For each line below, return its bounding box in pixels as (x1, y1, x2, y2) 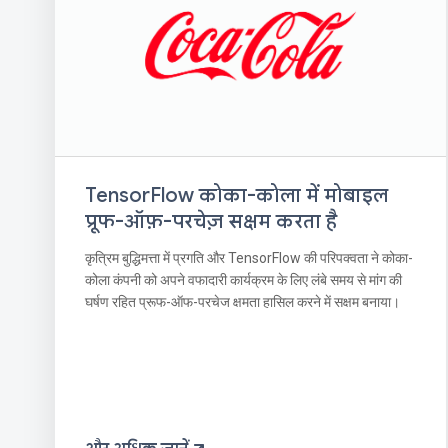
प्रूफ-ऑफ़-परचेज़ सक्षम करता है (85, 209, 337, 235)
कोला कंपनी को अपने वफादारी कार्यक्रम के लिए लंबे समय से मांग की (85, 272, 402, 289)
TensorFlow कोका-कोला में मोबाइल (85, 183, 388, 209)
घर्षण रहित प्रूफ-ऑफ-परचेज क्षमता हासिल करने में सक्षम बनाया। (85, 294, 400, 311)
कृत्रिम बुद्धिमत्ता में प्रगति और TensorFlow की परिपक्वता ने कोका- (85, 250, 413, 267)
